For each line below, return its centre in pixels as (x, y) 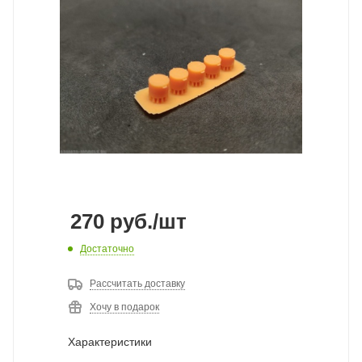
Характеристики (110, 341)
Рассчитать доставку (137, 283)
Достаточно (107, 248)
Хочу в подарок (124, 307)
